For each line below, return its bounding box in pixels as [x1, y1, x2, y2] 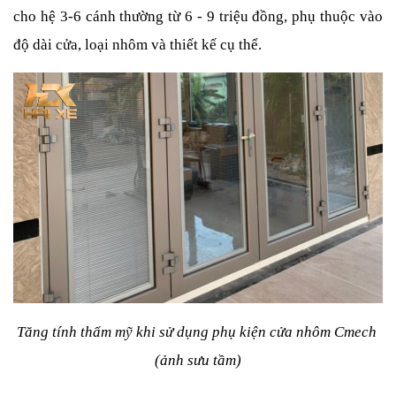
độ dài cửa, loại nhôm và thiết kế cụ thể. [13, 35, 262, 53]
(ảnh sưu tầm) [155, 352, 241, 369]
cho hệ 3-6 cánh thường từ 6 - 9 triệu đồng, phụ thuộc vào [13, 7, 383, 25]
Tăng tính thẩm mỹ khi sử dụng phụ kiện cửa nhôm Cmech [16, 324, 377, 340]
